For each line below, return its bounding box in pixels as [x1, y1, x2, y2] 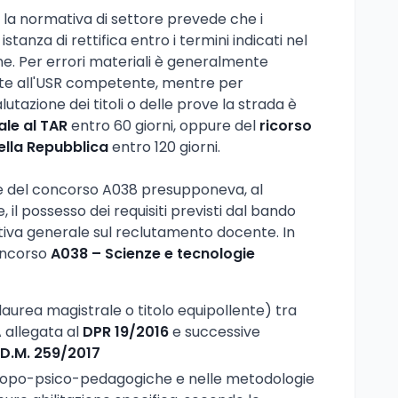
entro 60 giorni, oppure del [68, 115, 259, 136]
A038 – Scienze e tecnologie [51, 243, 255, 264]
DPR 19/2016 [83, 321, 169, 342]
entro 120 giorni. [108, 136, 220, 157]
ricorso [259, 115, 312, 136]
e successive [169, 321, 260, 342]
